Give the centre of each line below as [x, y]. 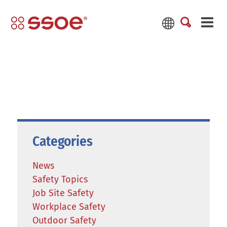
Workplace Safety [69, 207]
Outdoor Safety [64, 220]
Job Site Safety [63, 193]
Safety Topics [60, 179]
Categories [62, 141]
